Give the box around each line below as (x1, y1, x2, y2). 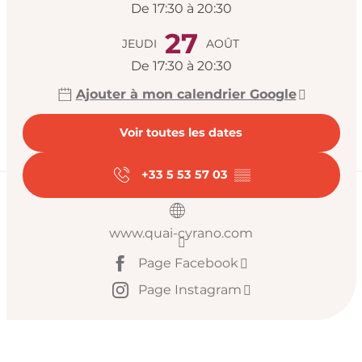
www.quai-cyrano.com (109, 225, 253, 241)
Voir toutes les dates (120, 125, 242, 141)
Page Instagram (138, 282, 242, 298)
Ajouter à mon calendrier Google (75, 86, 297, 103)
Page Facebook (138, 255, 238, 271)
